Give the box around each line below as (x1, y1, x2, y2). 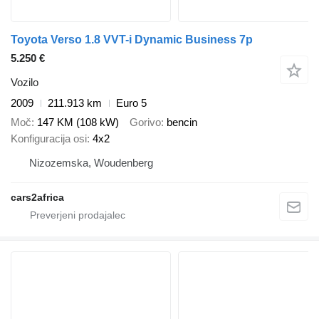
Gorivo (130, 115, 161, 128)
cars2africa (11, 191, 64, 203)
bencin (167, 115, 197, 128)
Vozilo (11, 76, 38, 89)
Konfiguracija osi (11, 132, 87, 145)
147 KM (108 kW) (37, 115, 119, 128)
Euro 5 (116, 97, 147, 110)
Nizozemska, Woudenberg (29, 156, 153, 169)
